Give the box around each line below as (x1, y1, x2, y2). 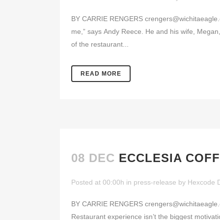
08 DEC (71, 151, 115, 165)
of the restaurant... (71, 40, 129, 48)
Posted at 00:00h (71, 178, 124, 186)
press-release (134, 178, 176, 186)
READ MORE (81, 70, 121, 77)
